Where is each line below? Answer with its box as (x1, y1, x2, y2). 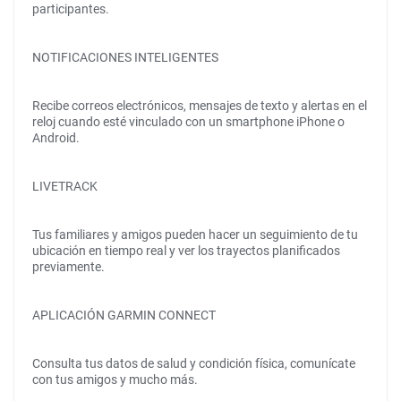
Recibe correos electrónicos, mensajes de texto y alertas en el (32, 98, 367, 113)
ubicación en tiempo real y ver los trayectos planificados (32, 243, 340, 258)
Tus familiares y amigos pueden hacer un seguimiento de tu (32, 227, 358, 242)
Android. (32, 131, 80, 145)
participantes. (32, 2, 109, 16)
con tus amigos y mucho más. (32, 372, 198, 387)
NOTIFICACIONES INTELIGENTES (32, 50, 218, 64)
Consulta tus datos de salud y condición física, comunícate (32, 356, 355, 371)
